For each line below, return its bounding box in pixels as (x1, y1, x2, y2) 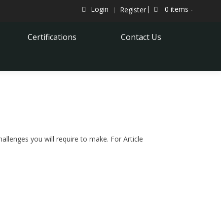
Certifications (28, 32, 77, 42)
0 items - (163, 4, 193, 14)
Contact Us (121, 32, 162, 42)
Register (120, 5, 146, 14)
